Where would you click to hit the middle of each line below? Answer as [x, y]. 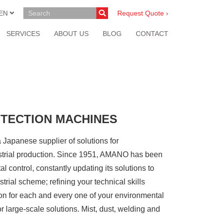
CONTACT [152, 34]
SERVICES [23, 34]
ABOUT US [71, 34]
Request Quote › [143, 13]
